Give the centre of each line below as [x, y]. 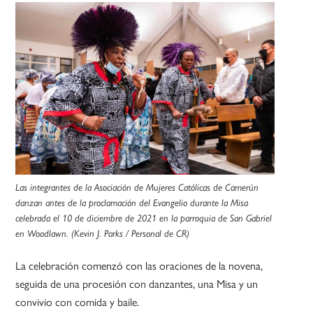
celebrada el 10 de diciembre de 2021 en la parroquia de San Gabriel [144, 218]
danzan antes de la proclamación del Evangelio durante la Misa [132, 203]
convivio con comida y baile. [78, 302]
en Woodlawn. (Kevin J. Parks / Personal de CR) [103, 234]
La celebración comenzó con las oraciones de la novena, [139, 265]
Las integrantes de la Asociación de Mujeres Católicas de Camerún [137, 188]
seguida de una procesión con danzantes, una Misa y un [137, 284]
